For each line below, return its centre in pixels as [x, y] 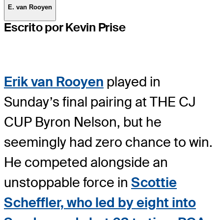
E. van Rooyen [30, 7]
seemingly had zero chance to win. [108, 142]
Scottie [154, 183]
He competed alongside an [86, 163]
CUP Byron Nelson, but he [83, 122]
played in [132, 82]
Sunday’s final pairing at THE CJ [100, 102]
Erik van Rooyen [54, 82]
